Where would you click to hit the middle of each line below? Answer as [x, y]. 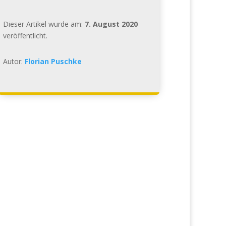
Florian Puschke [53, 61]
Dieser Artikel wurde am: [44, 24]
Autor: [14, 61]
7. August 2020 [111, 24]
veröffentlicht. [25, 35]
